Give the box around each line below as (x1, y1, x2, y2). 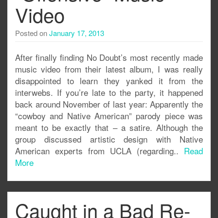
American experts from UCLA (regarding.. (15, 145, 184, 157)
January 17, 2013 (49, 28, 104, 38)
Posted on (15, 28, 49, 38)
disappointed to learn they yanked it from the (15, 74, 203, 87)
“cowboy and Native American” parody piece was (15, 109, 203, 122)
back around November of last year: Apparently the (15, 98, 203, 110)
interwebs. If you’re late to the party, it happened (15, 86, 203, 98)
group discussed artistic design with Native (15, 133, 203, 145)
